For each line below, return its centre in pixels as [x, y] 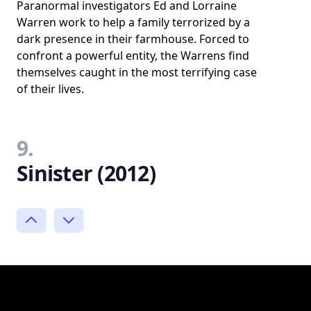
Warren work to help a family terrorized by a [133, 22]
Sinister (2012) [86, 173]
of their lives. [50, 89]
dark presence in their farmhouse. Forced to [133, 39]
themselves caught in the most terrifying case [137, 72]
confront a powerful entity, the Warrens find [133, 55]
